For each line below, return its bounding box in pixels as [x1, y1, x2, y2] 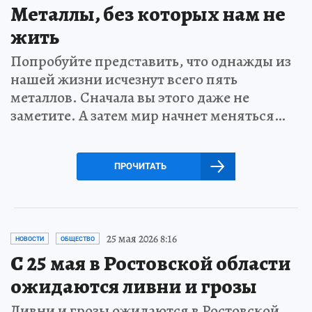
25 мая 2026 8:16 [107, 231, 177, 247]
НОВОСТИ [15, 235, 44, 242]
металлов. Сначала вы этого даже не [10, 86, 249, 108]
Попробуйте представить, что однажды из [10, 50, 291, 72]
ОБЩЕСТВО [61, 235, 95, 242]
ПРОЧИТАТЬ [114, 160, 166, 171]
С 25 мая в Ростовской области [10, 249, 290, 277]
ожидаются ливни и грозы [10, 272, 257, 300]
